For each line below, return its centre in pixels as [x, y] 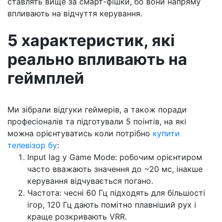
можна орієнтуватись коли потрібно [80, 133]
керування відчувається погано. [90, 181]
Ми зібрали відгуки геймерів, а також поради [97, 110]
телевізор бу [32, 145]
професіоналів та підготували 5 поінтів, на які [97, 121]
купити [166, 133]
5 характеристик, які [91, 40]
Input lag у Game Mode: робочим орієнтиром [115, 157]
